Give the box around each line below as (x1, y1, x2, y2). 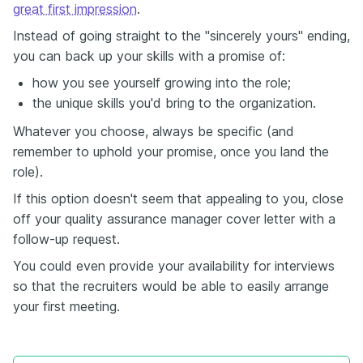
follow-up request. (13, 231, 120, 247)
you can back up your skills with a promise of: (13, 48, 285, 64)
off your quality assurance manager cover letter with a (13, 211, 335, 227)
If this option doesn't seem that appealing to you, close (13, 190, 344, 207)
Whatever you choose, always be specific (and (13, 123, 294, 139)
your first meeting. (13, 298, 120, 314)
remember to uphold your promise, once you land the (13, 143, 329, 160)
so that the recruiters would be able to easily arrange (13, 278, 329, 294)
